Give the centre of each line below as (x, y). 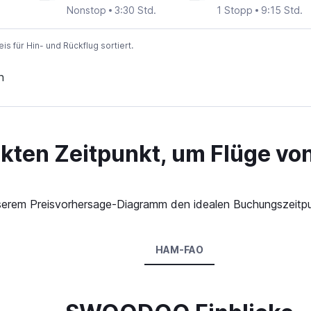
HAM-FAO (179, 250)
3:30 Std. (136, 10)
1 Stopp (234, 10)
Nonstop (87, 10)
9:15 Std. (281, 10)
